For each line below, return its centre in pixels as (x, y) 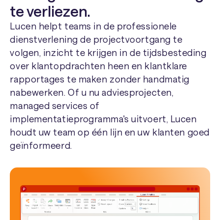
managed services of (55, 106)
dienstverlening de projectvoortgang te (96, 40)
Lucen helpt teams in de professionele (93, 26)
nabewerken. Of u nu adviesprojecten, (92, 93)
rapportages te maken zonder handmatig (100, 79)
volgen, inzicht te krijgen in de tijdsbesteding (108, 53)
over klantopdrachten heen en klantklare (98, 66)
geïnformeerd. (41, 146)
